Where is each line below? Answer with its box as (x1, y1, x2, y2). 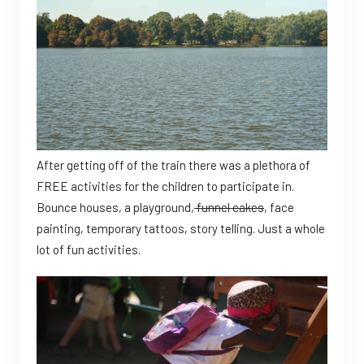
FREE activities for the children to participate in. (37, 178, 294, 193)
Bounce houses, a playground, (37, 199, 194, 214)
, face (264, 199, 294, 214)
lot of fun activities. (37, 241, 141, 257)
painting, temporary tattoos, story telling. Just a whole (37, 220, 325, 236)
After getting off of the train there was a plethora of (37, 157, 310, 172)
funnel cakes (194, 199, 264, 214)
